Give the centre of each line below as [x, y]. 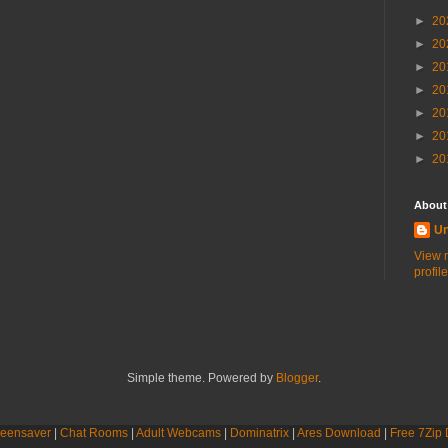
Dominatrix [259, 433]
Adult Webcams [178, 433]
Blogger [297, 378]
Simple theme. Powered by [201, 378]
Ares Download [338, 433]
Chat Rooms [93, 433]
